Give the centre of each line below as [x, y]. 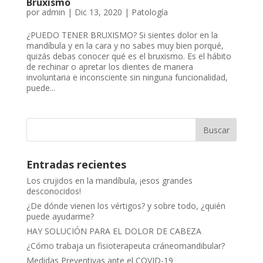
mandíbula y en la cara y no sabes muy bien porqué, [125, 45]
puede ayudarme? [60, 216]
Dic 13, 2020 [98, 12]
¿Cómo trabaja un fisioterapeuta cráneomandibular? [125, 245]
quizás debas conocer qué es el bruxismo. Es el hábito [129, 56]
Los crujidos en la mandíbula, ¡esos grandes [109, 180]
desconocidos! [53, 191]
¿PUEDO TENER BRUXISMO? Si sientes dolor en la [122, 35]
